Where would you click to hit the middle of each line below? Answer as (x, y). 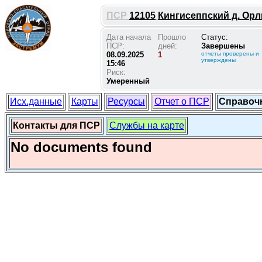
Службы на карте (147, 125)
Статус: (215, 37)
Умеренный (128, 81)
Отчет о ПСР (182, 101)
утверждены (218, 60)
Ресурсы (126, 101)
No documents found (81, 147)
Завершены (223, 46)
